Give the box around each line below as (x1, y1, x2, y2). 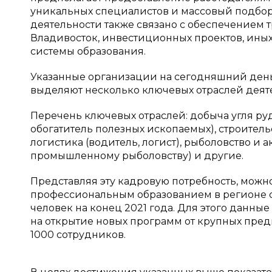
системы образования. (30, 46, 146, 57)
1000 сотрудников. (30, 229, 126, 240)
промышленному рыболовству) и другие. (30, 150, 243, 161)
